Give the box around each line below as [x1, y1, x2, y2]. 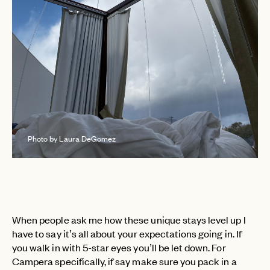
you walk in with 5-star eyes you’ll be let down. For [12, 240, 226, 254]
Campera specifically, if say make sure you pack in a [12, 254, 237, 268]
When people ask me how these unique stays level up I [12, 213, 246, 227]
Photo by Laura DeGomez [28, 133, 116, 145]
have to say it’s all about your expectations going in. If [12, 227, 242, 240]
